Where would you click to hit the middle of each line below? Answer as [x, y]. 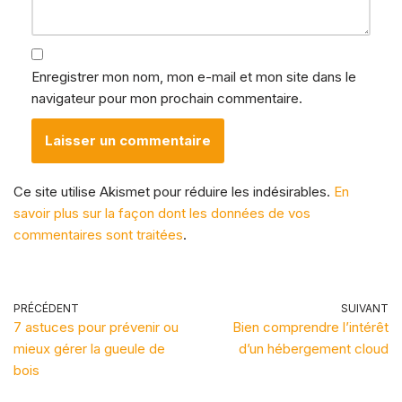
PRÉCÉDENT [46, 308]
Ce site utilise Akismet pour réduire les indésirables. [174, 191]
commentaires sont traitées [98, 234]
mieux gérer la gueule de [89, 348]
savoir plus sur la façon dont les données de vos [162, 213]
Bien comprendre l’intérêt [310, 327]
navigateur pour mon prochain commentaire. [167, 98]
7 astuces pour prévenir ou [96, 327]
